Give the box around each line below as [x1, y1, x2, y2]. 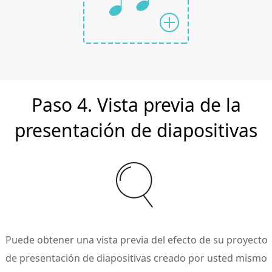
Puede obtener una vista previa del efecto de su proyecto [5, 233, 268, 247]
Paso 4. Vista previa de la [31, 92, 241, 117]
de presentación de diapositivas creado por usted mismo [5, 251, 268, 265]
